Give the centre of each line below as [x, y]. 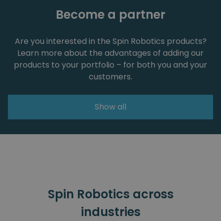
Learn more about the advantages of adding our [110, 53]
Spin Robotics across [110, 194]
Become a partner [110, 15]
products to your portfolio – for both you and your [110, 65]
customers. [110, 77]
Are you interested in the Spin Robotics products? [110, 41]
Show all [110, 107]
